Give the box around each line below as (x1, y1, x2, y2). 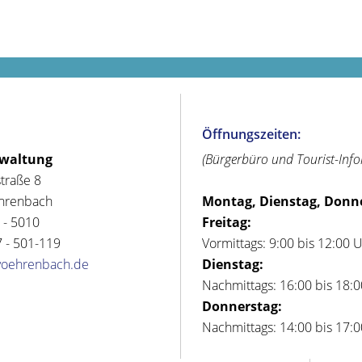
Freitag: (202, 213, 252, 232)
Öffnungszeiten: (202, 125, 301, 144)
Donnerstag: (202, 297, 283, 316)
